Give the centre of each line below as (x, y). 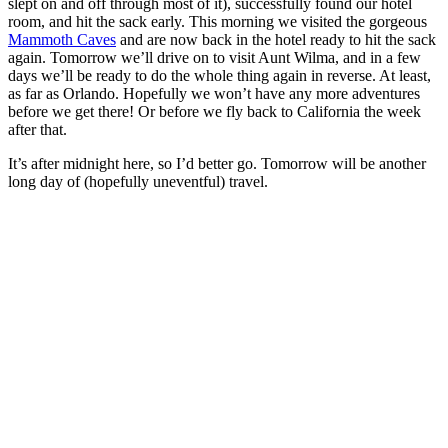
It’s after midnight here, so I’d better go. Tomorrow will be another (217, 163)
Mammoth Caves (62, 39)
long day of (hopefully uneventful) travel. (138, 181)
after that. (37, 129)
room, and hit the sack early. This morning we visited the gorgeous (217, 21)
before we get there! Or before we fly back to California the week (214, 111)
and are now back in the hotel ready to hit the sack (276, 39)
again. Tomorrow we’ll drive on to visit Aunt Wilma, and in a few (214, 57)
